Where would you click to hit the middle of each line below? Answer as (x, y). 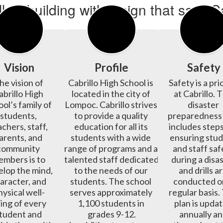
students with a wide (111, 137)
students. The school (111, 181)
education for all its (111, 126)
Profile (111, 67)
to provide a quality (111, 115)
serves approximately (111, 192)
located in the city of (111, 93)
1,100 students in (111, 203)
